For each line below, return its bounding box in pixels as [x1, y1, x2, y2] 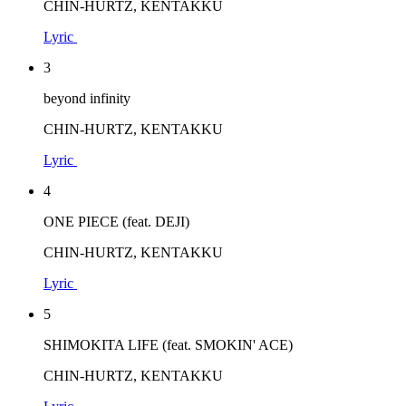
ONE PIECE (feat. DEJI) [43, 213, 189, 229]
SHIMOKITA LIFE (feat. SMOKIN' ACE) [43, 336, 293, 353]
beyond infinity [43, 90, 130, 106]
